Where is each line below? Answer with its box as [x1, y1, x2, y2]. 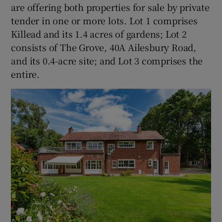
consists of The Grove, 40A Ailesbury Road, [11, 41, 197, 54]
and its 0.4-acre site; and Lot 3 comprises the [11, 54, 203, 67]
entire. [11, 67, 40, 81]
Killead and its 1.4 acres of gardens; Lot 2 [11, 27, 187, 41]
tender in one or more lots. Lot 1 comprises [11, 14, 198, 27]
